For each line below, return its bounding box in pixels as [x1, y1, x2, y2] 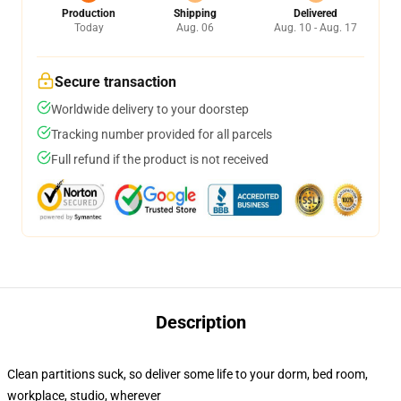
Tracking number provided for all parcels [51, 127, 272, 141]
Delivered [294, 7, 337, 20]
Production [62, 7, 115, 20]
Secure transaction [55, 73, 176, 90]
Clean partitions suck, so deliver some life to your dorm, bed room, [7, 367, 368, 381]
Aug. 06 [175, 21, 214, 34]
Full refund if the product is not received [51, 152, 269, 166]
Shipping [173, 7, 217, 20]
